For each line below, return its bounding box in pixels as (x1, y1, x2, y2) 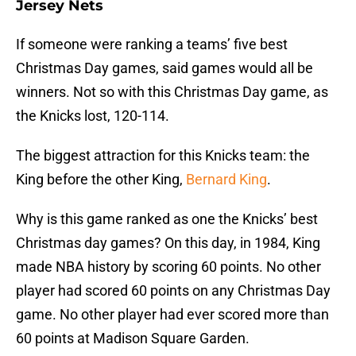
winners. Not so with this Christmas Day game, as (16, 83, 328, 101)
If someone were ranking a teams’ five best (16, 36, 288, 53)
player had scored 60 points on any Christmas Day (16, 282, 331, 300)
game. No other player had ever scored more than (16, 306, 329, 323)
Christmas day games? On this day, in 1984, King (16, 234, 320, 252)
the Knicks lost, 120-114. (16, 107, 169, 125)
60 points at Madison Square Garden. (16, 330, 250, 347)
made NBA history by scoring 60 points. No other (16, 258, 321, 276)
